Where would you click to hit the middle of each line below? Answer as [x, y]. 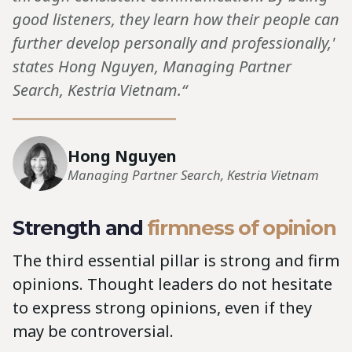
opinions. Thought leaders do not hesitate [172, 284]
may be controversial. [93, 331]
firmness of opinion [242, 227]
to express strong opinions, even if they [162, 307]
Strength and [80, 227]
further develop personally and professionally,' [174, 42]
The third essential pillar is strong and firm [176, 260]
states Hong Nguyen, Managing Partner [152, 66]
